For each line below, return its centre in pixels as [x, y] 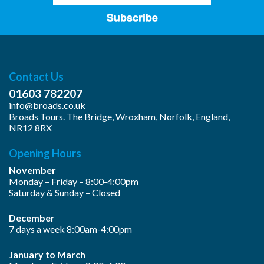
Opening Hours [45, 154]
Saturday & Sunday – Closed [65, 193]
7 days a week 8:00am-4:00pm [70, 229]
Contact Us [36, 77]
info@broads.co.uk [47, 105]
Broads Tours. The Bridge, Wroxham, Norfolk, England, [119, 117]
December [32, 218]
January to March [47, 255]
